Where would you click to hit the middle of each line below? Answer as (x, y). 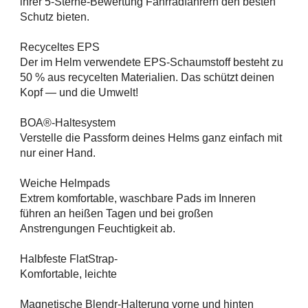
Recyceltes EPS (60, 47)
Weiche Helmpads (65, 183)
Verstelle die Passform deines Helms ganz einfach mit (151, 137)
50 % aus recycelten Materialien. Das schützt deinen (147, 77)
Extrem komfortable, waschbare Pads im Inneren (138, 198)
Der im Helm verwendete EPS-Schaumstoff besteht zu (152, 62)
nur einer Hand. (58, 153)
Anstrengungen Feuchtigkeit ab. (98, 228)
